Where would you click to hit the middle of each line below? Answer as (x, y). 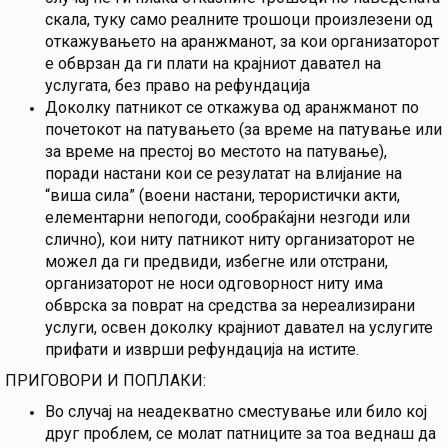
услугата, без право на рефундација (177, 86)
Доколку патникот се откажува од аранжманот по (232, 108)
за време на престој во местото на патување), (216, 152)
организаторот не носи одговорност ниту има (214, 284)
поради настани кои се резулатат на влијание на (223, 174)
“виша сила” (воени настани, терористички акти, (222, 196)
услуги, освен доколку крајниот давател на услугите (239, 328)
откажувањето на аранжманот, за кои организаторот (242, 42)
